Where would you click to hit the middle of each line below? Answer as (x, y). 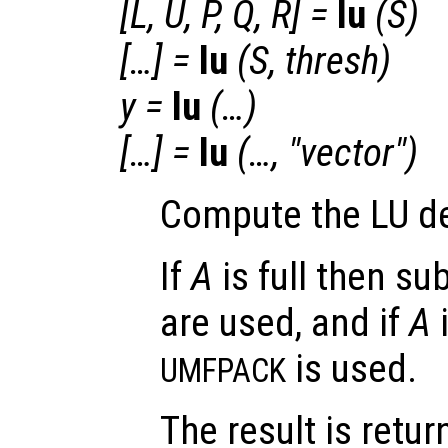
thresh (332, 61)
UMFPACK (223, 371)
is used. (351, 369)
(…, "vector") (327, 153)
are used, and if (284, 323)
